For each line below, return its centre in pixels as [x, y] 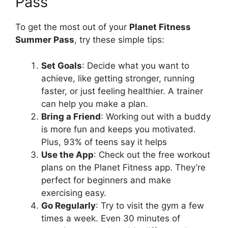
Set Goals [62, 65]
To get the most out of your [72, 27]
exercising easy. [74, 193]
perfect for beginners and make [106, 180]
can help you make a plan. [95, 104]
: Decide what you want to [136, 65]
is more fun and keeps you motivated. [119, 129]
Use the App [67, 154]
